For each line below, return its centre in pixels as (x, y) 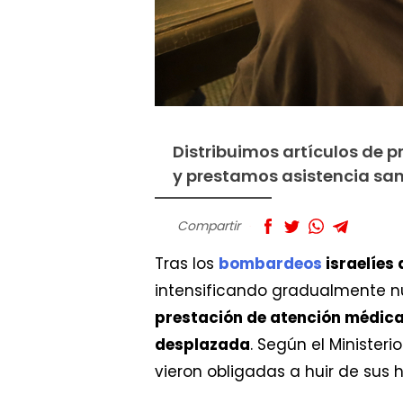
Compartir (209, 226)
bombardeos (270, 264)
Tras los (187, 264)
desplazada (202, 345)
